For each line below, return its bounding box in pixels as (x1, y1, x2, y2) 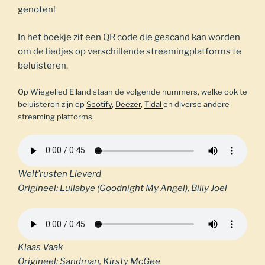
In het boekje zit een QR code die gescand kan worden (18, 31, 240, 43)
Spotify (86, 99, 112, 109)
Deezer (115, 99, 141, 109)
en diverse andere (163, 99, 230, 109)
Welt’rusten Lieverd (18, 168, 101, 179)
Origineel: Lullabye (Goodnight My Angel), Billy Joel (18, 182, 227, 193)
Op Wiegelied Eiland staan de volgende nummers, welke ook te (18, 87, 247, 97)
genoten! (18, 4, 56, 15)
